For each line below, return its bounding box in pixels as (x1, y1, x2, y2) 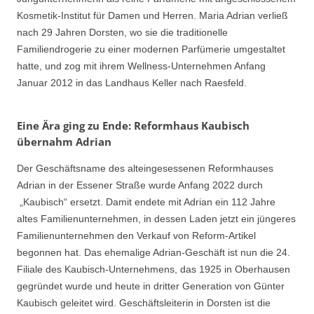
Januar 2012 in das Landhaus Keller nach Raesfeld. (17, 76, 247, 88)
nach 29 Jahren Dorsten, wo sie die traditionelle (17, 26, 228, 38)
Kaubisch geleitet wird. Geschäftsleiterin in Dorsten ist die (17, 297, 271, 309)
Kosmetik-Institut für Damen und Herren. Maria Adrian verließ (17, 9, 288, 21)
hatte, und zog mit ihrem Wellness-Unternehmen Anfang (17, 60, 266, 71)
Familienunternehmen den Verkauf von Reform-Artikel (17, 230, 256, 242)
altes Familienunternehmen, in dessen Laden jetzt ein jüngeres (17, 213, 296, 225)
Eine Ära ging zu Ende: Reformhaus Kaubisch (17, 118, 250, 133)
